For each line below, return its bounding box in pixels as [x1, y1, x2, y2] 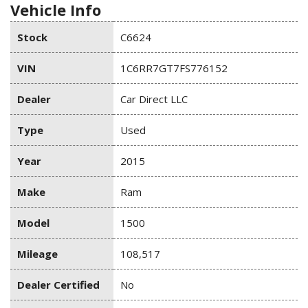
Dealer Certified [17, 278, 100, 292]
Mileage [17, 247, 58, 261]
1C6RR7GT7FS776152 [120, 61, 228, 76]
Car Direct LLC [120, 92, 188, 107]
